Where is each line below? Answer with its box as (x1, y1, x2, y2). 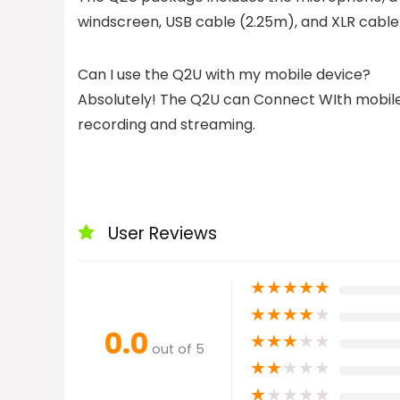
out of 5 (152, 340, 204, 358)
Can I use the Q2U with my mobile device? (78, 64, 371, 85)
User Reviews (108, 221, 217, 246)
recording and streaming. (78, 114, 255, 135)
